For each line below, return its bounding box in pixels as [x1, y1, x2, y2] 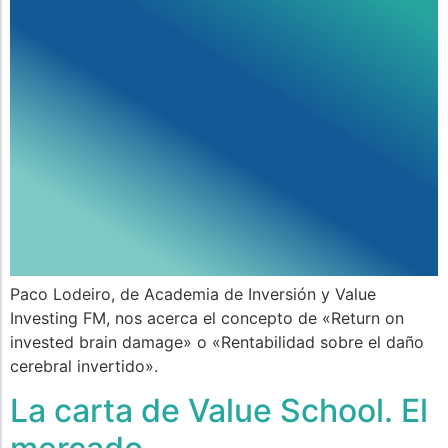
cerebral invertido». [10, 355, 158, 376]
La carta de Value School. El [10, 391, 428, 431]
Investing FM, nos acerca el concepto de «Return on [10, 307, 404, 328]
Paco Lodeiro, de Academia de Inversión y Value [10, 283, 376, 304]
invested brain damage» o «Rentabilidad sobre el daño [10, 331, 424, 352]
